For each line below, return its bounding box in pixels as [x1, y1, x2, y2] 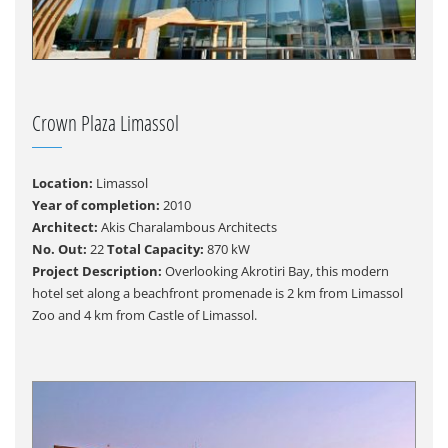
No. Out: [31, 240, 87, 259]
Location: [31, 174, 93, 193]
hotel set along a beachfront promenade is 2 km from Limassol [31, 284, 403, 303]
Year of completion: [31, 196, 160, 215]
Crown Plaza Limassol [31, 109, 179, 138]
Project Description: [31, 262, 165, 281]
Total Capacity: [106, 240, 204, 259]
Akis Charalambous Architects [97, 218, 277, 237]
